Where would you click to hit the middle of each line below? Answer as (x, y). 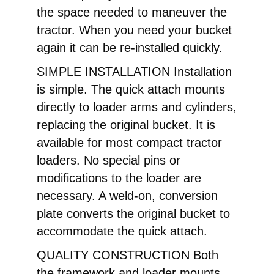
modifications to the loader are (119, 178)
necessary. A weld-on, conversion (127, 195)
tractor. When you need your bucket (134, 30)
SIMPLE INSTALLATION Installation (134, 71)
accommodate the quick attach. (122, 231)
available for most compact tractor (129, 142)
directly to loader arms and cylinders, (137, 107)
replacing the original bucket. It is (126, 124)
